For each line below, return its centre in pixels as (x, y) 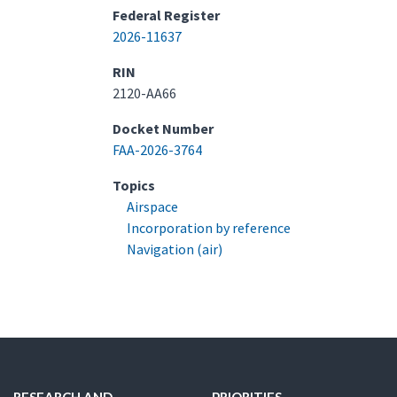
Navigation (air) (175, 249)
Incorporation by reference (209, 228)
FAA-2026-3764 (157, 150)
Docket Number (163, 128)
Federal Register (166, 15)
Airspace (152, 206)
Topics (134, 185)
